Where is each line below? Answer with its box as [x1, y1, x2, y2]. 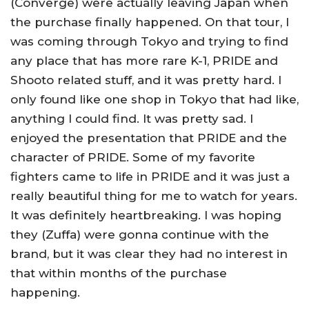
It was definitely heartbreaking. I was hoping [10, 208, 281, 222]
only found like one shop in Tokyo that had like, [10, 92, 299, 106]
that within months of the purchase [10, 266, 227, 280]
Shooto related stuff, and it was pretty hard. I [10, 72, 281, 87]
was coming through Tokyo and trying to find [10, 34, 288, 48]
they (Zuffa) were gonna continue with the [10, 227, 269, 241]
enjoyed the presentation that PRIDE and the [10, 130, 287, 145]
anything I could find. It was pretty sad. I [10, 111, 253, 126]
